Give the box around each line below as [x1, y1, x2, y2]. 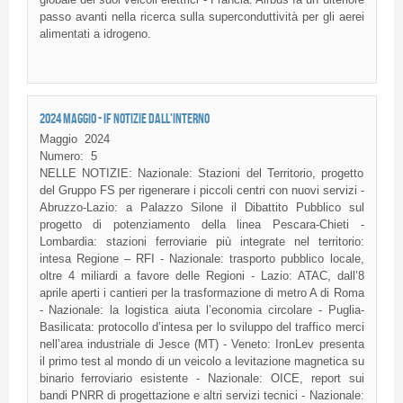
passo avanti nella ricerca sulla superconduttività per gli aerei [39, 9, 364, 23]
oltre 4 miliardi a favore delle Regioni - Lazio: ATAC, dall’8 [39, 269, 364, 283]
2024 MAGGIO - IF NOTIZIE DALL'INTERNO [39, 110, 210, 126]
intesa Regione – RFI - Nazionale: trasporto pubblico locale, [39, 252, 364, 266]
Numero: [39, 149, 84, 164]
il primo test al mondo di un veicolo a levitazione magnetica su [39, 354, 364, 369]
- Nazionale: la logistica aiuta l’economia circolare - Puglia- [39, 303, 364, 318]
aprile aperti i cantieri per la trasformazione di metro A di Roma [39, 286, 364, 300]
